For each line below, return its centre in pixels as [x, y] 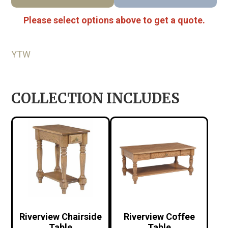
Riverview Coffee [159, 216]
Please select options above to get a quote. [114, 20]
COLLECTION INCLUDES [96, 98]
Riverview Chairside [61, 216]
